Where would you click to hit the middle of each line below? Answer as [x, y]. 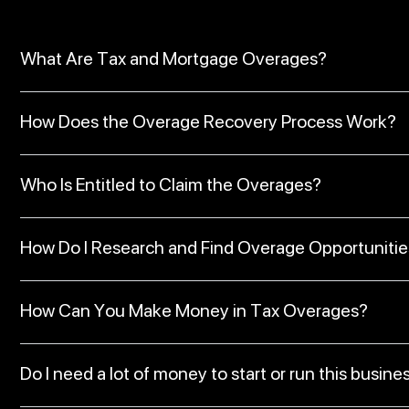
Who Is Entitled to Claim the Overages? [171, 184]
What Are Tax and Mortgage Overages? [173, 58]
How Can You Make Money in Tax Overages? [194, 310]
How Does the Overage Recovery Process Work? [208, 121]
